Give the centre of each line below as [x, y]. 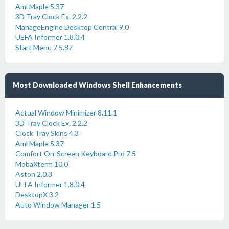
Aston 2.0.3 [34, 174]
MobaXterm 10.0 [42, 164]
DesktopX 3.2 [37, 194]
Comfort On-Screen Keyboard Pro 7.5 [76, 154]
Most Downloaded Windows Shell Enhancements [97, 85]
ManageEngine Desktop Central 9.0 [72, 27]
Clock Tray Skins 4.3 [47, 133]
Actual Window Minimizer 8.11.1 [66, 113]
